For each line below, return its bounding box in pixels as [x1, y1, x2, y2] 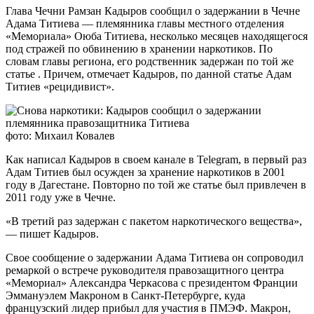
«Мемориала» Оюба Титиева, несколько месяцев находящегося [6, 29, 308, 42]
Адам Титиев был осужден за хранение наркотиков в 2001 [6, 165, 285, 178]
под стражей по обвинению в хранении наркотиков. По [6, 42, 273, 55]
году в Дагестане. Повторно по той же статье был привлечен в [6, 178, 306, 191]
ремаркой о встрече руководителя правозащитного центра [6, 264, 284, 276]
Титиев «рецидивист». [6, 80, 114, 93]
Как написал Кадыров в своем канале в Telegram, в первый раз [6, 153, 306, 165]
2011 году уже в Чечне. [6, 191, 116, 203]
